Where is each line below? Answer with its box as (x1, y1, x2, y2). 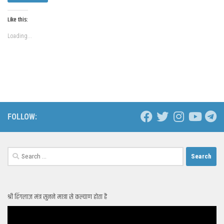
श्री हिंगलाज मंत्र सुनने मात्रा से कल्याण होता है (7, 191, 107, 202)
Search (7, 147, 29, 157)
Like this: (7, 14, 28, 24)
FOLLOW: (7, 111, 37, 121)
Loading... (7, 32, 32, 39)
